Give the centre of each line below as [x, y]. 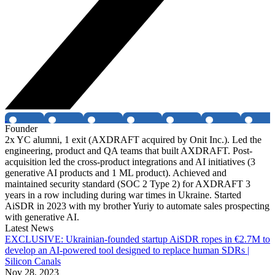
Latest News [29, 228]
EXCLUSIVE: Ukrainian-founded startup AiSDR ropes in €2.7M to [137, 239]
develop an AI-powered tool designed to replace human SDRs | [127, 250]
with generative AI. [42, 217]
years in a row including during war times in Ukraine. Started [123, 195]
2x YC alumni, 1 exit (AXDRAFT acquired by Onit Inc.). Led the [133, 140]
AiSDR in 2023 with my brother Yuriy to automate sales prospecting [137, 206]
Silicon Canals [33, 261]
